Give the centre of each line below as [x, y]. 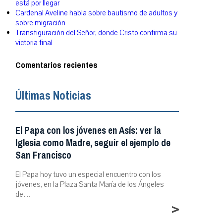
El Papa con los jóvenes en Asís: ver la [88, 130]
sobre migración [40, 23]
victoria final [34, 43]
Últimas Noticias [53, 95]
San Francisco [43, 155]
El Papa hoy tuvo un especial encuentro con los [88, 174]
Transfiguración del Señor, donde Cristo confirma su [96, 33]
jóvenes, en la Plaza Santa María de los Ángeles [90, 184]
